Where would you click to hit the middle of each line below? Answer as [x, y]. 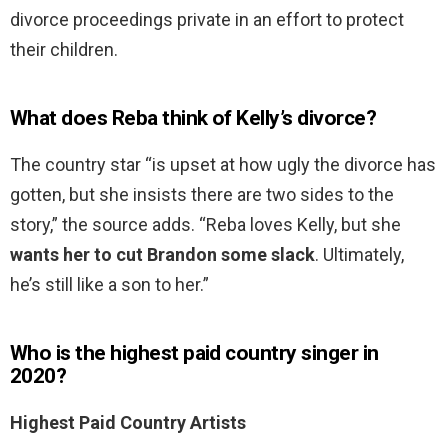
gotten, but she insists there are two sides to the [202, 195]
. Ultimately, [359, 255]
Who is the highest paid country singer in [194, 353]
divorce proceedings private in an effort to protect [207, 20]
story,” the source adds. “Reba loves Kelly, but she [205, 225]
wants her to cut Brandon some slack [162, 255]
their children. [64, 50]
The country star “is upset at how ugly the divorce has [223, 165]
